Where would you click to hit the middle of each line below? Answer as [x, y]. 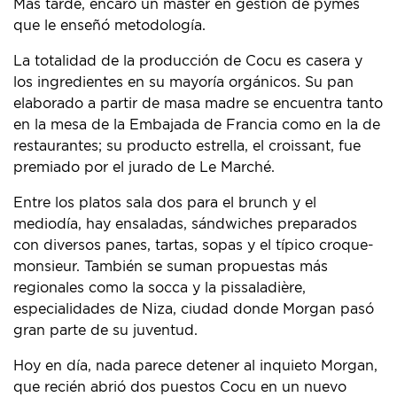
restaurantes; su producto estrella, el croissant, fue [187, 147]
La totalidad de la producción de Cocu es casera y [188, 62]
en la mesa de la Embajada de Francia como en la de [197, 125]
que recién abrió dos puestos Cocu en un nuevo [180, 388]
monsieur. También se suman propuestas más [171, 267]
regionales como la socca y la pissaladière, [160, 288]
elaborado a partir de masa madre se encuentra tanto [198, 104]
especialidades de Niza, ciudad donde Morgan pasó [194, 310]
